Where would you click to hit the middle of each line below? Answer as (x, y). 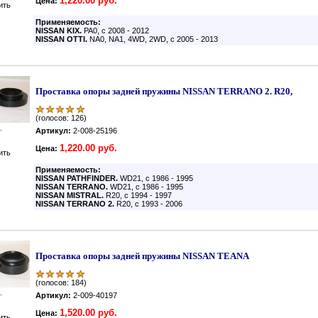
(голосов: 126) (61, 118)
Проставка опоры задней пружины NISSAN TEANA (142, 256)
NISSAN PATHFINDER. (78, 178)
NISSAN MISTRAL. (70, 195)
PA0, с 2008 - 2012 (116, 31)
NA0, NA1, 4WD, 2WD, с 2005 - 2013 (155, 39)
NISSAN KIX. (60, 31)
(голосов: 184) (61, 283)
